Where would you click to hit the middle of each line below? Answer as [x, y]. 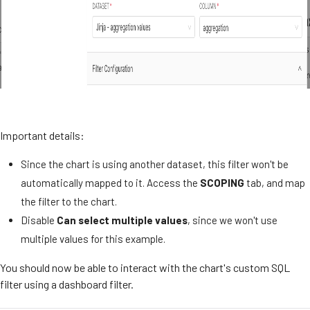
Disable [39, 220]
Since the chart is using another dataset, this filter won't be [155, 164]
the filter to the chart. [69, 201]
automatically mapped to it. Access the [110, 182]
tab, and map [275, 182]
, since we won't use [232, 220]
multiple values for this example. [94, 238]
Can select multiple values [122, 220]
